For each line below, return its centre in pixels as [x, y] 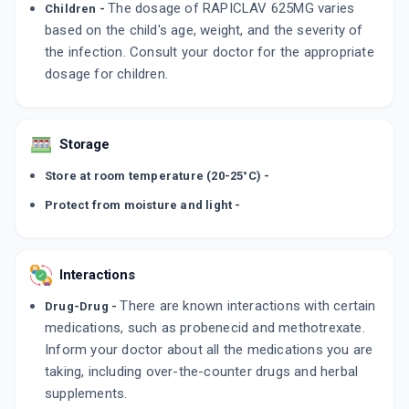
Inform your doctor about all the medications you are [209, 350]
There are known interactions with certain [248, 306]
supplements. [86, 394]
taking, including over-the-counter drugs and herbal [202, 372]
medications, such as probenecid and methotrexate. [205, 328]
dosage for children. [106, 74]
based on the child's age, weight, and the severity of [204, 31]
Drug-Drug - [83, 307]
